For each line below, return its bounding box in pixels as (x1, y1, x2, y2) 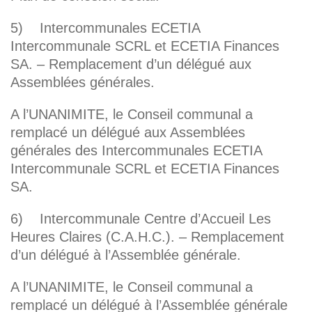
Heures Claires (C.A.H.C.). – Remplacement (10, 229, 284, 245)
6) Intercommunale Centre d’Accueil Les (10, 211, 271, 227)
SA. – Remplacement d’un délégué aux (10, 56, 251, 72)
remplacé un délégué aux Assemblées (10, 125, 245, 141)
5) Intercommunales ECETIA (10, 20, 200, 36)
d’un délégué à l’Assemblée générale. (10, 247, 241, 263)
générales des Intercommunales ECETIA (10, 143, 262, 159)
